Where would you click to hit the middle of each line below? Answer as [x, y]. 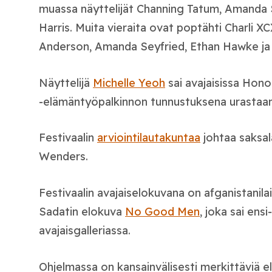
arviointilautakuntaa [149, 138]
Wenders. [63, 157]
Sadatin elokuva [82, 212]
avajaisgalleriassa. [85, 231]
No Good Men [162, 212]
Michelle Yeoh [129, 83]
